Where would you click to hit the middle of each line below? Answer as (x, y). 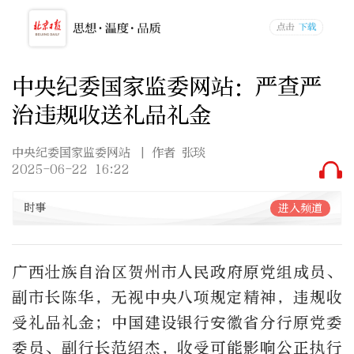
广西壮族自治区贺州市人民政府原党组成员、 (177, 272)
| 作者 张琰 (173, 153)
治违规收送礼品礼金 (111, 115)
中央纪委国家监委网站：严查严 (167, 86)
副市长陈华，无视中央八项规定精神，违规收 (177, 297)
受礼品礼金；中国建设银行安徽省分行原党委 (177, 322)
